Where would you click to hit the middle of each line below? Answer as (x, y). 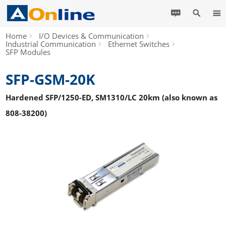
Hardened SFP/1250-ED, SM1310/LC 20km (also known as (112, 97)
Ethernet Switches (139, 44)
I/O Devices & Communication (92, 36)
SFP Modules (28, 52)
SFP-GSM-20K (51, 79)
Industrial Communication (51, 44)
